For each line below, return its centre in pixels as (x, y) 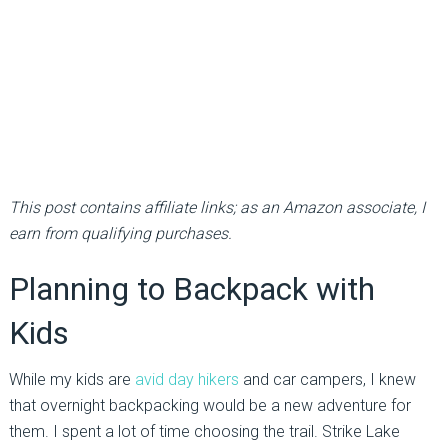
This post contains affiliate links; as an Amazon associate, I (216, 207)
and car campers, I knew (327, 379)
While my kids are (71, 379)
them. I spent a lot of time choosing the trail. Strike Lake (204, 431)
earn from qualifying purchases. (120, 233)
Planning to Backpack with (191, 288)
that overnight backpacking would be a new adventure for (209, 405)
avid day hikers (186, 379)
